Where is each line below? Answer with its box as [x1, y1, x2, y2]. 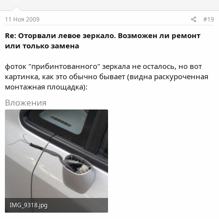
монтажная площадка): [5, 81, 88, 91]
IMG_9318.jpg [10, 200, 47, 209]
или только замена [5, 40, 79, 50]
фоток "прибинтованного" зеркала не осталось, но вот [5, 61, 202, 71]
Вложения [5, 96, 47, 108]
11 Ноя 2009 [5, 15, 40, 23]
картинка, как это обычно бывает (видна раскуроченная [5, 71, 208, 81]
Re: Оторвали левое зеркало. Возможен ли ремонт [5, 30, 200, 40]
